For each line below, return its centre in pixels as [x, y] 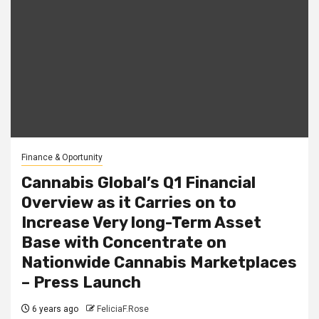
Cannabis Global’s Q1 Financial [138, 182]
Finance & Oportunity [62, 157]
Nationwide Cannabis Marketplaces [159, 262]
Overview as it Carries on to [129, 202]
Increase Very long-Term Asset [141, 222]
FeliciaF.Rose [123, 309]
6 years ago [54, 309]
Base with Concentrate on [124, 242]
